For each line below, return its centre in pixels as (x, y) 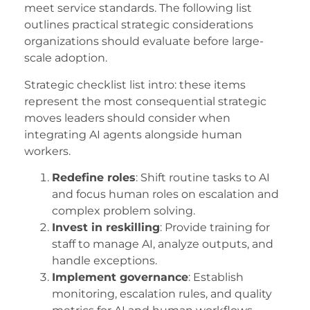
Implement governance (120, 277)
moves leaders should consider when (127, 118)
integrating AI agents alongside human (133, 134)
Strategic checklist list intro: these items (135, 84)
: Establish (216, 277)
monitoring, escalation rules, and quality (162, 294)
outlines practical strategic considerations (139, 25)
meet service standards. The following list (138, 8)
